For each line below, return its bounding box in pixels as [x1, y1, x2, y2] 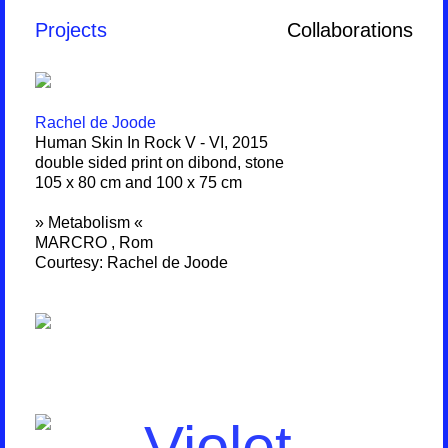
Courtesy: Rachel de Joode [35, 254, 228, 271]
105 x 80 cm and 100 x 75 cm [35, 174, 242, 191]
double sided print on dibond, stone [35, 154, 284, 171]
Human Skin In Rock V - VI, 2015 [35, 134, 268, 151]
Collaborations [287, 19, 413, 41]
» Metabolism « [35, 214, 143, 231]
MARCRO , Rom [35, 234, 153, 251]
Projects [35, 19, 107, 41]
